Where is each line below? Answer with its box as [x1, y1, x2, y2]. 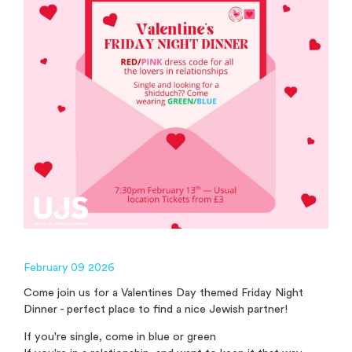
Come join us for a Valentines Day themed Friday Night [24, 287, 303, 299]
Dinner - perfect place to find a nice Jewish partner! [24, 303, 288, 316]
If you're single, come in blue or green [24, 331, 216, 343]
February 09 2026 [24, 261, 115, 273]
